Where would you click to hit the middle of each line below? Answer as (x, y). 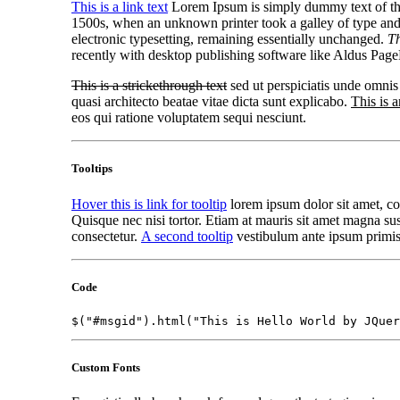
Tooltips (92, 169)
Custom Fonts (106, 368)
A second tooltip (187, 236)
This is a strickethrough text (149, 86)
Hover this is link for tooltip (149, 204)
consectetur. (106, 236)
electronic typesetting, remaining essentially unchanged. (229, 39)
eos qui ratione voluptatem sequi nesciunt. (189, 118)
